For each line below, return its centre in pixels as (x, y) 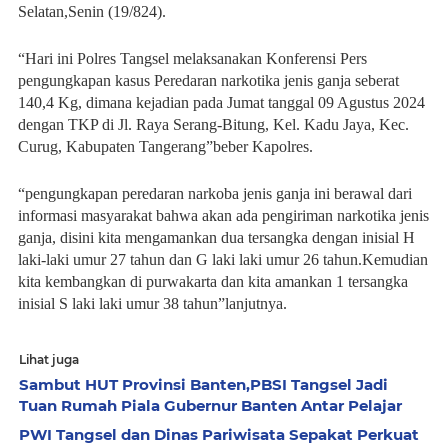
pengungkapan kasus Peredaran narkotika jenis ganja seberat (208, 80)
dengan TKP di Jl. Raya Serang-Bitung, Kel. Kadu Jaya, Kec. (213, 124)
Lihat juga (49, 359)
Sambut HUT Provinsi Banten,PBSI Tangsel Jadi (203, 384)
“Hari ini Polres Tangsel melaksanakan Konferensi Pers (192, 58)
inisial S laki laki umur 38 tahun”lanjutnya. (152, 303)
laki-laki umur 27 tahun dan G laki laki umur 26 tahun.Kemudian (223, 259)
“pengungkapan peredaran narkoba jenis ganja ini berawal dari (215, 193)
